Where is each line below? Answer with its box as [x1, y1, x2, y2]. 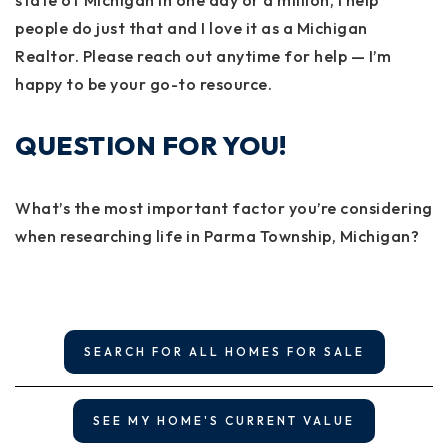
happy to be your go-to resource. [15, 74, 272, 95]
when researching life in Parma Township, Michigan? [15, 226, 419, 247]
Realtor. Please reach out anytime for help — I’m [15, 46, 391, 67]
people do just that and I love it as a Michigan [15, 18, 368, 39]
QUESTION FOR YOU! [15, 129, 287, 163]
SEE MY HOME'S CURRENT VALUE [93, 413, 355, 429]
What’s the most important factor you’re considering [15, 198, 433, 219]
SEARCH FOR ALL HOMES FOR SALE [83, 344, 365, 360]
